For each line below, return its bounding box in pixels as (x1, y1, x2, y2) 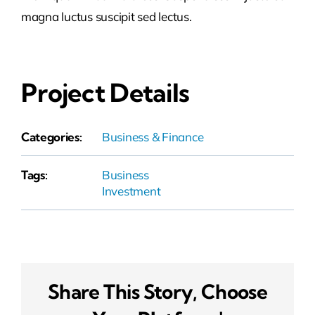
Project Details (21, 76, 190, 108)
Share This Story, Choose (47, 279, 268, 304)
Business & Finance (102, 129, 204, 144)
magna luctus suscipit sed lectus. (20, 8, 192, 24)
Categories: (21, 129, 82, 144)
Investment (102, 183, 161, 198)
